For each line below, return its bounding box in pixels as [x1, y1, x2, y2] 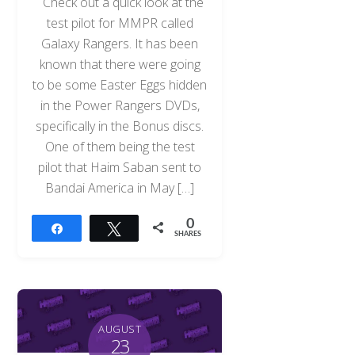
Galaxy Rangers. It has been [41, 34, 199, 52]
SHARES [174, 230, 202, 238]
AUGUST [98, 322, 142, 337]
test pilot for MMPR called [46, 13, 193, 32]
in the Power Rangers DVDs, [40, 96, 200, 114]
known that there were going [39, 55, 200, 73]
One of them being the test [44, 137, 195, 155]
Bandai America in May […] [45, 178, 195, 197]
